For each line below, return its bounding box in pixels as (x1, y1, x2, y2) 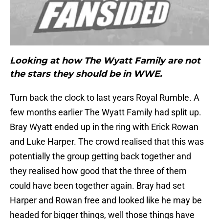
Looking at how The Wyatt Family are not (10, 55, 200, 66)
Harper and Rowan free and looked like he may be (10, 195, 202, 206)
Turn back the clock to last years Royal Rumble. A (10, 92, 199, 103)
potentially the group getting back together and (10, 151, 191, 162)
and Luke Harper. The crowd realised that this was (10, 136, 204, 147)
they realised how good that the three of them (10, 166, 187, 176)
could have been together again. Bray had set (10, 180, 185, 191)
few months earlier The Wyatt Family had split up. (10, 107, 201, 118)
